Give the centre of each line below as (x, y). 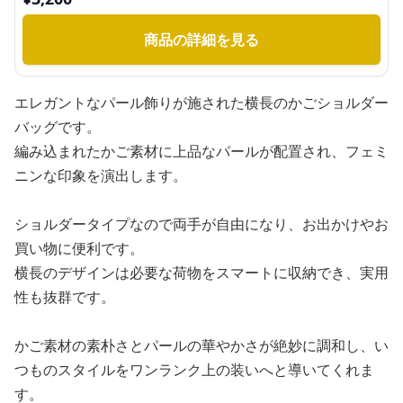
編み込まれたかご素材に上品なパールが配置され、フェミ (201, 151)
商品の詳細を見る (201, 40)
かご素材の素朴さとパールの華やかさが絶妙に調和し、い (201, 345)
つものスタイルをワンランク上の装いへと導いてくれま (194, 370)
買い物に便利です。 (79, 248)
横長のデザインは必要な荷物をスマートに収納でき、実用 (201, 273)
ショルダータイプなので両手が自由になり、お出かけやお (201, 224)
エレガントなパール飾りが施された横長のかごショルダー (201, 103)
